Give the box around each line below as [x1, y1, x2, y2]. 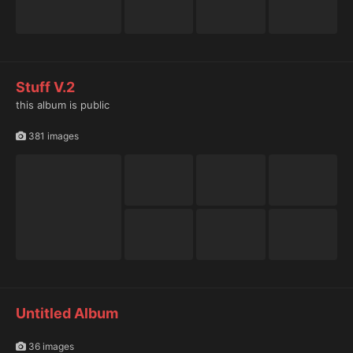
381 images [26, 129, 79, 142]
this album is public [16, 98, 110, 111]
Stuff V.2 [16, 78, 75, 95]
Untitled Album [16, 304, 118, 321]
